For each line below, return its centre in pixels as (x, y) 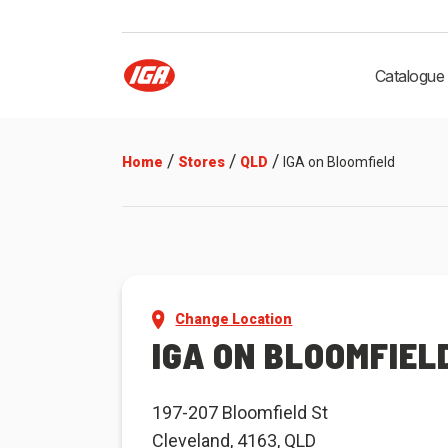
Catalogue (409, 75)
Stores (201, 162)
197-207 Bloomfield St (240, 412)
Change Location (234, 319)
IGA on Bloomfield (339, 162)
